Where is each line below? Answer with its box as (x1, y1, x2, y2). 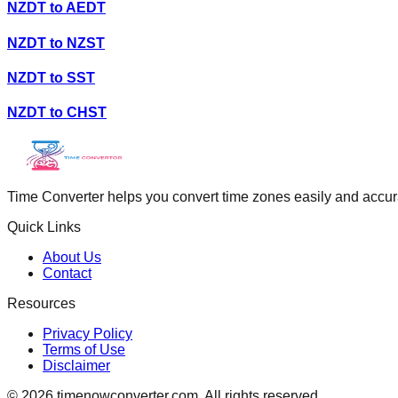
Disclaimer (43, 358, 110, 374)
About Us (43, 250, 101, 266)
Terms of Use (43, 342, 125, 358)
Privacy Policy (43, 326, 132, 342)
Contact (43, 266, 92, 282)
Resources (7, 296, 76, 312)
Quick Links (7, 219, 81, 235)
